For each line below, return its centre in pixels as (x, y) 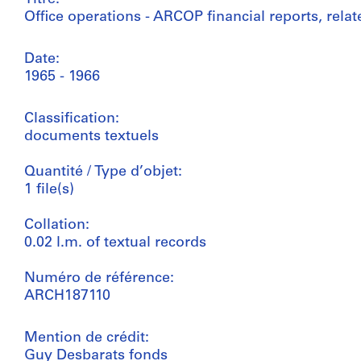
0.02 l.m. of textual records (115, 243)
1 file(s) (49, 190)
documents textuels (91, 137)
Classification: (72, 119)
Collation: (57, 225)
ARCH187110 (67, 296)
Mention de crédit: (87, 338)
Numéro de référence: (99, 278)
